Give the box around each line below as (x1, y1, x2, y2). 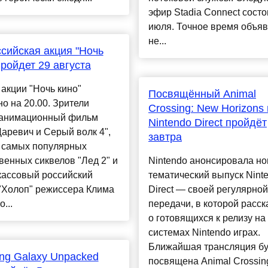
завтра (148, 131, 182, 144)
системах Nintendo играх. (148, 227, 260, 238)
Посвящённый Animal (148, 88, 256, 100)
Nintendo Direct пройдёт (148, 117, 267, 129)
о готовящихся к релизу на (148, 213, 266, 224)
